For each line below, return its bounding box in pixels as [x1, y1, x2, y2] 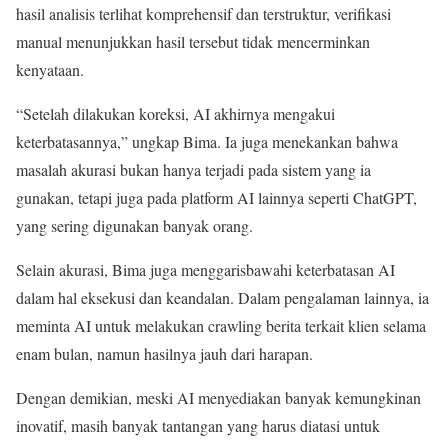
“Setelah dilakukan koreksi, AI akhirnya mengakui [16, 103, 335, 125]
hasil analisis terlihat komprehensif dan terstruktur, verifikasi [16, 3, 391, 25]
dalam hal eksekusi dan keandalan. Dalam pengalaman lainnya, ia [16, 287, 429, 309]
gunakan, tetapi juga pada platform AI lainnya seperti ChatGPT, [16, 187, 417, 209]
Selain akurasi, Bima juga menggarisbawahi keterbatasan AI [16, 259, 395, 281]
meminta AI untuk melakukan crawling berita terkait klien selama [16, 315, 426, 337]
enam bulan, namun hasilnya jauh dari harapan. [16, 343, 313, 365]
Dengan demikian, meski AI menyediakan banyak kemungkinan [16, 387, 421, 409]
